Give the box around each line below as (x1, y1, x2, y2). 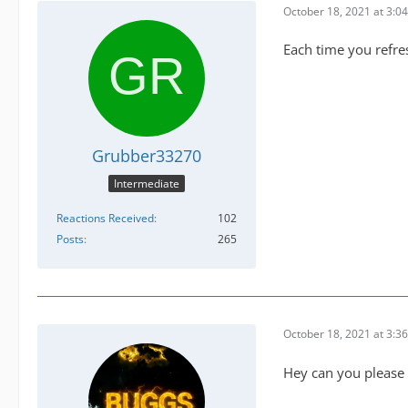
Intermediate (114, 175, 179, 191)
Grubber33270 (92, 145, 201, 168)
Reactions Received (56, 209, 154, 226)
